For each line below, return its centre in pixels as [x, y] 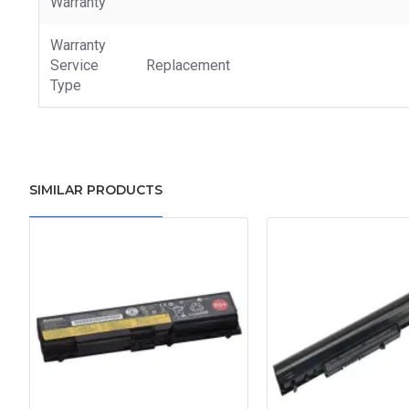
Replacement [188, 65]
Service [74, 65]
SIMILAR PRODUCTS [96, 190]
